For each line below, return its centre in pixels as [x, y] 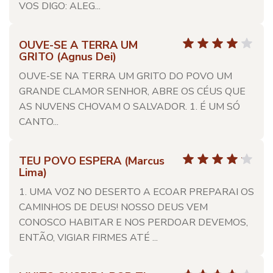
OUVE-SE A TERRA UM [78, 45]
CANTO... [39, 122]
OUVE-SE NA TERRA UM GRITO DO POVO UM [126, 76]
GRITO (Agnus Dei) [68, 57]
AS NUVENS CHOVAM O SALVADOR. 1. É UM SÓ [129, 107]
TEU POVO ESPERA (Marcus [92, 161]
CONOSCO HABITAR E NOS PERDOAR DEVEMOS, [133, 222]
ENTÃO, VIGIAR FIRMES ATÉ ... [88, 238]
